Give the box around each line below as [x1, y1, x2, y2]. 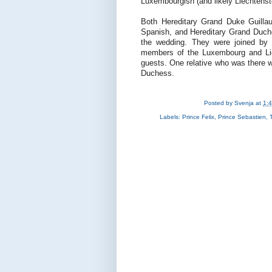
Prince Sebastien [218, 114, 266, 121]
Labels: [160, 114, 182, 121]
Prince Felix [182, 114, 214, 121]
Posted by [204, 99, 235, 106]
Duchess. [141, 69, 174, 78]
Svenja [234, 99, 254, 106]
